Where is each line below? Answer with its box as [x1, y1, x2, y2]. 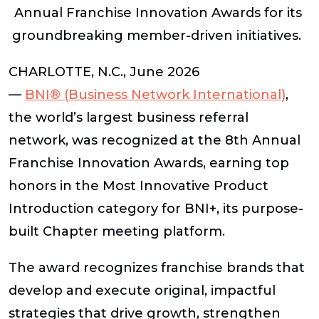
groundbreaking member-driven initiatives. [11, 27, 305, 43]
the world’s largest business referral [9, 109, 249, 125]
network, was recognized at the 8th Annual [9, 132, 300, 148]
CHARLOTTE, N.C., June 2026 [9, 63, 203, 80]
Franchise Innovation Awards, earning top [9, 155, 289, 171]
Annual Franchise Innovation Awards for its [14, 4, 302, 21]
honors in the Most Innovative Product [9, 177, 268, 194]
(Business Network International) [64, 86, 286, 103]
